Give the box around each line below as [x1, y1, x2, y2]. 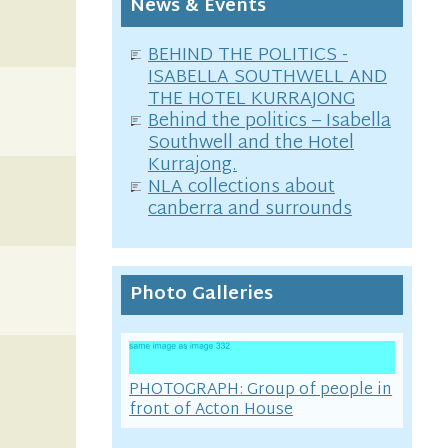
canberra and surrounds [148, 193, 352, 226]
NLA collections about [148, 171, 335, 204]
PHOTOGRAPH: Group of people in [129, 375, 393, 405]
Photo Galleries [130, 278, 273, 311]
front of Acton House [129, 395, 294, 425]
